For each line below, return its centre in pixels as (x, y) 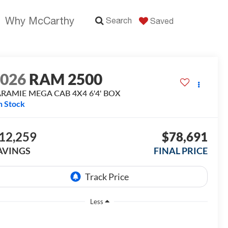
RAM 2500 (66, 79)
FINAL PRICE (180, 151)
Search (119, 20)
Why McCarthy (40, 21)
